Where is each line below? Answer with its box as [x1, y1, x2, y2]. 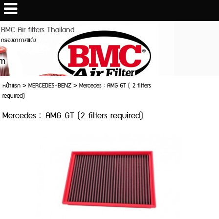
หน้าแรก [2, 81, 21, 91]
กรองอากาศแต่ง [1, 35, 36, 45]
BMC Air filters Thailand [1, 23, 75, 37]
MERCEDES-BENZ [28, 81, 71, 91]
